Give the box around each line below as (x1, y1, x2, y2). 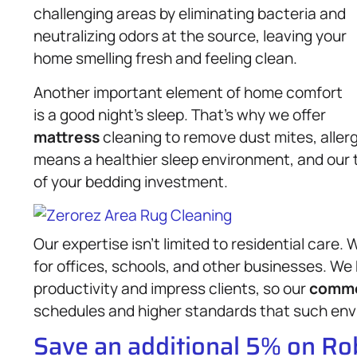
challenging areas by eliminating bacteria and (33, 3, 346, 25)
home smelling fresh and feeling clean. (33, 48, 297, 69)
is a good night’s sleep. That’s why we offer (33, 104, 326, 125)
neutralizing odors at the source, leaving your (33, 25, 347, 47)
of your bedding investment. (33, 171, 228, 192)
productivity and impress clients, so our (33, 277, 309, 299)
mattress (33, 126, 100, 147)
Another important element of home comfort (33, 81, 343, 103)
